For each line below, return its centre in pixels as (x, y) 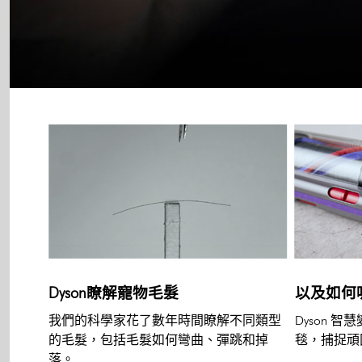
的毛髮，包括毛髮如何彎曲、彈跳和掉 (158, 340)
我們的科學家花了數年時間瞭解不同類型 (165, 320)
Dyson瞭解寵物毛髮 (114, 293)
